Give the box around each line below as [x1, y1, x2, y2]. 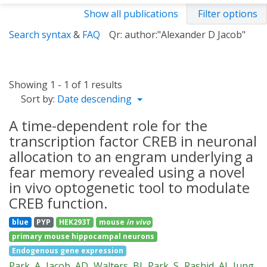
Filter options [198, 7, 257, 20]
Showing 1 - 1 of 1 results [9, 78, 122, 91]
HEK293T [58, 217, 91, 227]
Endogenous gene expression [11, 246, 123, 256]
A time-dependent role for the [9, 116, 207, 135]
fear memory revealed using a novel [9, 162, 245, 182]
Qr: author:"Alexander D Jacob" [109, 28, 246, 41]
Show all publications [84, 7, 178, 20]
